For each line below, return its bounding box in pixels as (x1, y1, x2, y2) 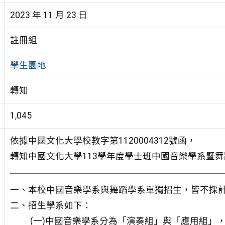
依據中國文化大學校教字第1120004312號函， (10, 135, 196, 146)
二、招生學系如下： (10, 200, 91, 211)
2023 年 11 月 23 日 (10, 10, 87, 20)
